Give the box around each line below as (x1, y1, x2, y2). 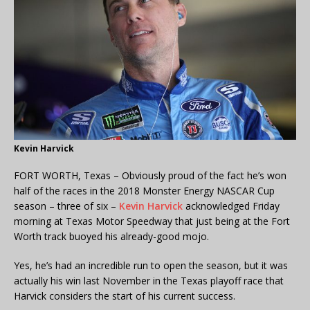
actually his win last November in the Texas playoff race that (14, 273, 284, 287)
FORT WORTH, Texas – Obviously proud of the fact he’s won (14, 168, 286, 182)
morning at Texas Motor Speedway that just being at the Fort (14, 214, 290, 228)
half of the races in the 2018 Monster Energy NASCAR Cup (14, 183, 275, 197)
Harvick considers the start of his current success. (14, 289, 235, 302)
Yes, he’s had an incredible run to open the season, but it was (14, 258, 288, 272)
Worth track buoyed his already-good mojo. (14, 229, 209, 243)
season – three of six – (14, 199, 119, 212)
